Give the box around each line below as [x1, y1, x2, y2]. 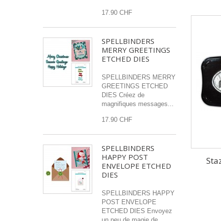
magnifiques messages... [102, 100, 174, 108]
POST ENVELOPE [102, 198, 156, 206]
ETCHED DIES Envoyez [102, 207, 172, 215]
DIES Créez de [102, 91, 145, 99]
